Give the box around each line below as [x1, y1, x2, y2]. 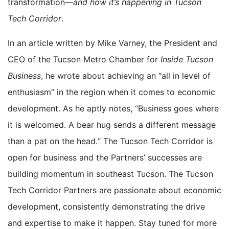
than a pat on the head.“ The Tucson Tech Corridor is [8, 135, 213, 146]
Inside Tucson [161, 54, 213, 64]
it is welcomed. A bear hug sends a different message [8, 119, 216, 130]
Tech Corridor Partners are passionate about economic [8, 185, 221, 195]
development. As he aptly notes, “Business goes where [8, 103, 219, 113]
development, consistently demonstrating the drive [8, 201, 205, 212]
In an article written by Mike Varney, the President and [8, 37, 217, 48]
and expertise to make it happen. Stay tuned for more [8, 217, 217, 228]
